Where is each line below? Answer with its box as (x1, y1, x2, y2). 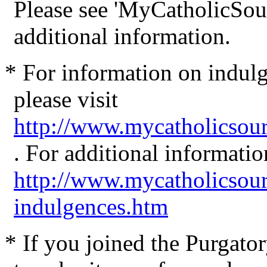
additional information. (14, 23, 231, 49)
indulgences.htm (14, 193, 168, 219)
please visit (14, 86, 118, 112)
